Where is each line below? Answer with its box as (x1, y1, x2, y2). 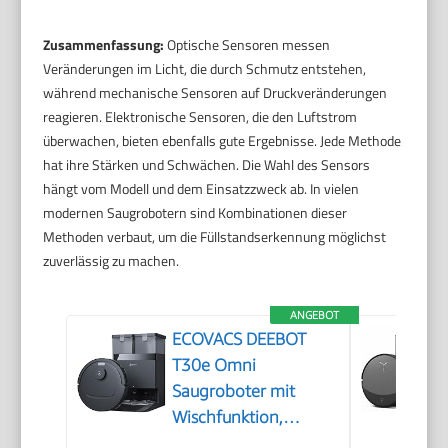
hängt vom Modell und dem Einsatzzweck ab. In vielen (43, 177, 360, 199)
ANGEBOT (290, 307, 340, 321)
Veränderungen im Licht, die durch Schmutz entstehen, (43, 57, 367, 79)
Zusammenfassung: (43, 33, 165, 55)
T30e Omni (172, 354, 257, 375)
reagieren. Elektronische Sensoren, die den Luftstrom (43, 105, 358, 127)
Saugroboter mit (172, 380, 296, 401)
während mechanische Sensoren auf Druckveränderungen (43, 81, 388, 103)
